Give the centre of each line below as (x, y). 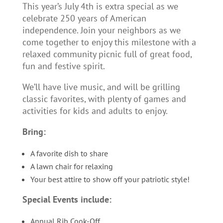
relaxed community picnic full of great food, (107, 54)
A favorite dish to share (69, 153)
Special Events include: (67, 199)
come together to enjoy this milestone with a (109, 42)
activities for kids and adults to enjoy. (95, 111)
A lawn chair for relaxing (71, 166)
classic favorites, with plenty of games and (104, 99)
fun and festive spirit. (63, 66)
